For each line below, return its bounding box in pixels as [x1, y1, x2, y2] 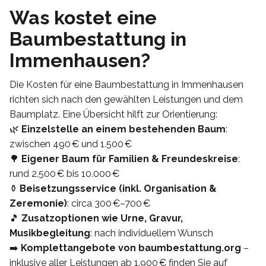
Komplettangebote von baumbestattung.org [21, 242, 241, 254]
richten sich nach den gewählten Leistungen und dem [9, 94, 243, 106]
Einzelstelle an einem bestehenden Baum [21, 123, 226, 135]
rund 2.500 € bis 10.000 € [9, 168, 119, 180]
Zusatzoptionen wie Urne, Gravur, [21, 213, 183, 224]
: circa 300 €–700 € [67, 198, 150, 210]
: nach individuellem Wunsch [90, 227, 213, 239]
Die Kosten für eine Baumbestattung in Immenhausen [9, 79, 243, 91]
